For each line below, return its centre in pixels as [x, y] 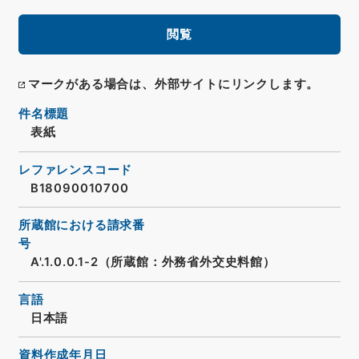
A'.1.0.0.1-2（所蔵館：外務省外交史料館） [153, 262]
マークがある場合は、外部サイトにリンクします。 [173, 85]
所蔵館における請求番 [82, 226]
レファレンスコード [75, 169]
